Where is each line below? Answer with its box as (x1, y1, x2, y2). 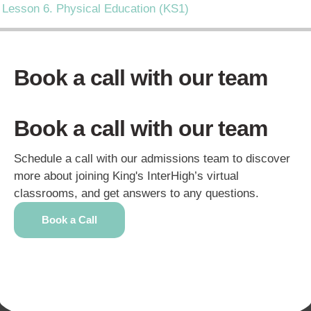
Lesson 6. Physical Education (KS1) (2, 2, 189, 16)
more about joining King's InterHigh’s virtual (14, 169, 239, 183)
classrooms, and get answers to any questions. (14, 186, 259, 200)
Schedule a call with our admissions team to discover (14, 151, 290, 165)
